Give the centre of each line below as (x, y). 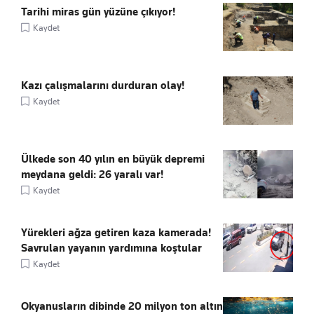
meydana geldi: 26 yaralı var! (92, 175)
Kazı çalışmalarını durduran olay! (103, 86)
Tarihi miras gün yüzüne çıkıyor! (98, 12)
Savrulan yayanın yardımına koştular (111, 248)
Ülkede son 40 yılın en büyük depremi (113, 159)
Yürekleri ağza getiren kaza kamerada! (116, 233)
